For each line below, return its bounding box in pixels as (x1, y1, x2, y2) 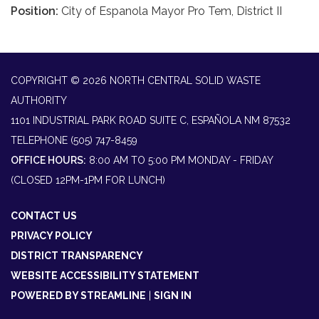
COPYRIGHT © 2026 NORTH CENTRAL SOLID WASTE (11, 75, 261, 87)
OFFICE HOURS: (11, 155, 86, 167)
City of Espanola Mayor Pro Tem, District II (61, 4, 282, 19)
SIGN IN (154, 290, 192, 302)
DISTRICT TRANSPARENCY (11, 250, 143, 262)
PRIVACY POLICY (11, 230, 93, 242)
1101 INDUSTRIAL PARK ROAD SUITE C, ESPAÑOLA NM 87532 (11, 115, 291, 127)
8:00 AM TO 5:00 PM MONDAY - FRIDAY (86, 155, 273, 167)
